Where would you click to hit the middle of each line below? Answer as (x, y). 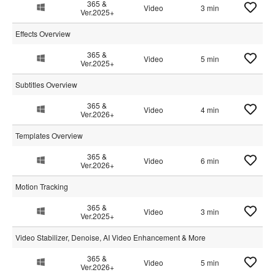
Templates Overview (49, 135)
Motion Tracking (42, 186)
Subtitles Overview (46, 84)
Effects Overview (43, 33)
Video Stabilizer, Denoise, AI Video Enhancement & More (110, 237)
